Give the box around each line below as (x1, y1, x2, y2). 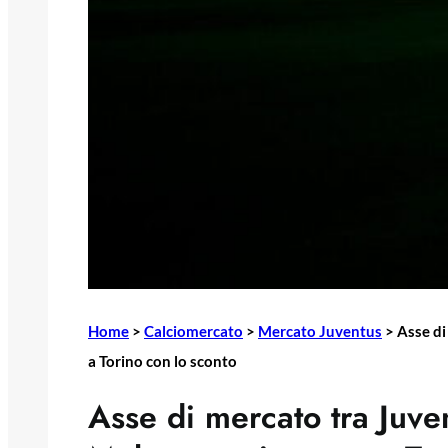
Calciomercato (144, 322, 243, 340)
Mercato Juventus (258, 322, 382, 340)
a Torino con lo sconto (88, 352, 237, 370)
